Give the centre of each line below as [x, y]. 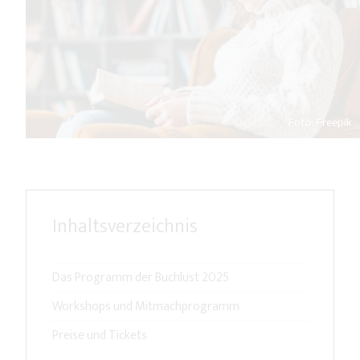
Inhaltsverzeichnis [125, 227]
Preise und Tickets [100, 336]
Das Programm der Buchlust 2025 [141, 278]
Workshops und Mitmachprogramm [146, 307]
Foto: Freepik [320, 123]
